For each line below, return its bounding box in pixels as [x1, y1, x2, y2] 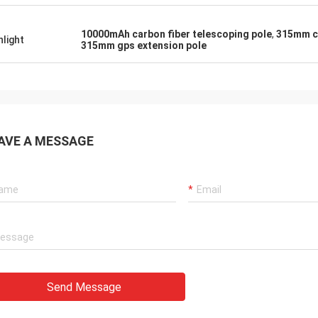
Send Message [47, 280, 121, 294]
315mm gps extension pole [81, 40, 207, 51]
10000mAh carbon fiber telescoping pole [81, 28, 272, 40]
